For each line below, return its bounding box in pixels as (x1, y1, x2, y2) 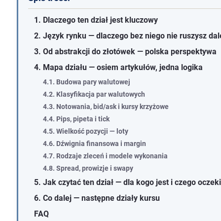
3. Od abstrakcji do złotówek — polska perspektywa (34, 47, 217, 57)
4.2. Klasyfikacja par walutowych (42, 90, 145, 99)
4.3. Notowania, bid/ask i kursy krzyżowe (42, 103, 169, 111)
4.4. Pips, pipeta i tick (42, 115, 110, 123)
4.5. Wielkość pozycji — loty (42, 127, 128, 136)
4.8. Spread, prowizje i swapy (42, 164, 133, 173)
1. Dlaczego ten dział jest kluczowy (34, 15, 158, 25)
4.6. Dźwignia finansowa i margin (42, 140, 146, 148)
